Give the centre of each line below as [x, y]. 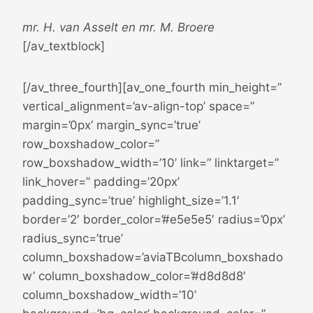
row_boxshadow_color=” [91, 144]
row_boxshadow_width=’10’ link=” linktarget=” [151, 162]
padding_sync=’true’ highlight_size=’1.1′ [131, 200]
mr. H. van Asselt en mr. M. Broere [118, 27]
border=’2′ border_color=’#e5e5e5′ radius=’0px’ [154, 219]
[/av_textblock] [64, 46]
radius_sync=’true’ [73, 238]
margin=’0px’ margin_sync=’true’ [111, 125]
